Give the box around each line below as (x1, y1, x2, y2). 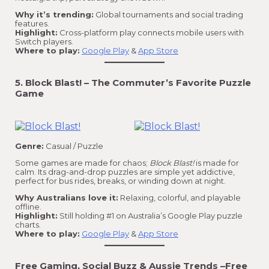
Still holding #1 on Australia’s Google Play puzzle (58, 210, 243, 220)
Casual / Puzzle (44, 141, 103, 151)
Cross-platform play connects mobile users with (58, 27, 244, 37)
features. (15, 18, 49, 28)
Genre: (15, 141, 44, 151)
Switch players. (15, 36, 73, 46)
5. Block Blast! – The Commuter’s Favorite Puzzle (15, 76, 251, 88)
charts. (15, 219, 41, 229)
